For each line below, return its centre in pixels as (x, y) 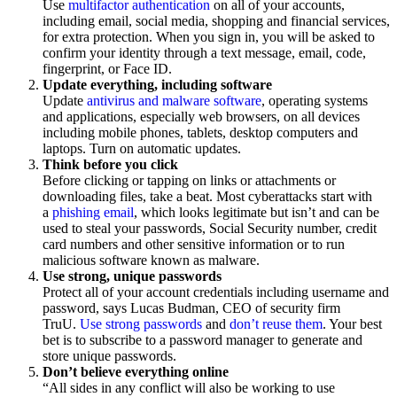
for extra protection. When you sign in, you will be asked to (209, 36)
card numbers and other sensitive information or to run (194, 244)
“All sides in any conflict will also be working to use (189, 387)
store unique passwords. (111, 355)
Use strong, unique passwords (132, 276)
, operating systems (315, 100)
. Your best (352, 323)
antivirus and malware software (174, 100)
